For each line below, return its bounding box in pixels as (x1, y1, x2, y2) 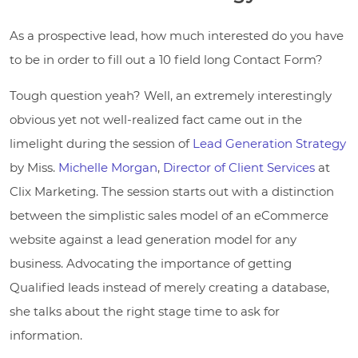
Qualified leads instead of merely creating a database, (10, 279, 329, 295)
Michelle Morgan (58, 159, 157, 175)
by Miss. (10, 159, 58, 175)
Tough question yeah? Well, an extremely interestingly (10, 87, 332, 103)
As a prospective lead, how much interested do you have (10, 27, 344, 43)
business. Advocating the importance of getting (10, 255, 292, 271)
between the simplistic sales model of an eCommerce (10, 207, 328, 223)
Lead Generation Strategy (193, 135, 346, 151)
